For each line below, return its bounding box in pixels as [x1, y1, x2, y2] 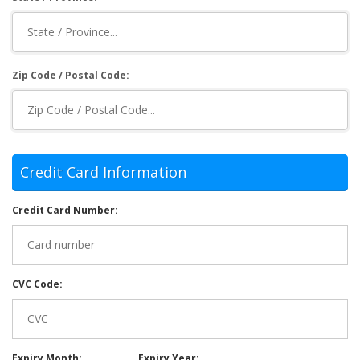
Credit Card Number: [12, 202, 118, 217]
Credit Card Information [20, 162, 186, 182]
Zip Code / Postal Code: [12, 67, 129, 82]
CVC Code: [12, 276, 63, 291]
